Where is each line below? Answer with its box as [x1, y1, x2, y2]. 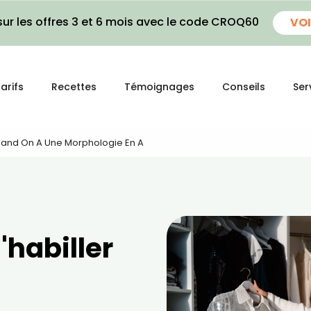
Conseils [222, 80, 265, 94]
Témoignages [124, 80, 194, 94]
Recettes [51, 80, 96, 94]
